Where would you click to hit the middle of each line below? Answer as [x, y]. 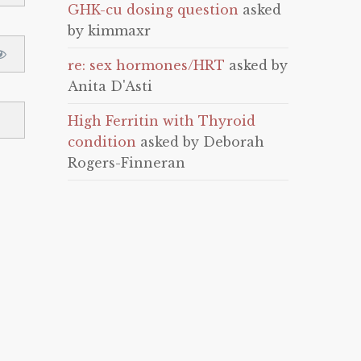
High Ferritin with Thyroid [162, 121]
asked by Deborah [201, 142]
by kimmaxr [110, 31]
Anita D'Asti [110, 86]
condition [102, 142]
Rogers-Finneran [127, 163]
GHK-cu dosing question [154, 10]
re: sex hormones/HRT [147, 65]
